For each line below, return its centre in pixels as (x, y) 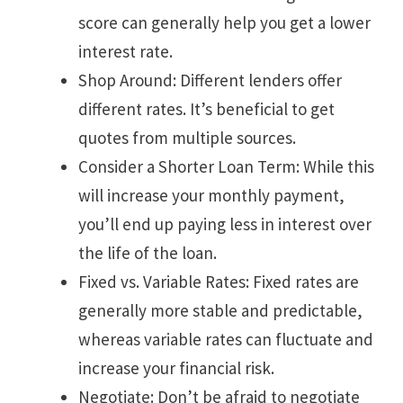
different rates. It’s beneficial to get (206, 109)
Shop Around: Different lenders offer (210, 81)
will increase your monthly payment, (211, 196)
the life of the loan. (148, 253)
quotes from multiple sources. (187, 138)
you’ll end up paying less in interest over (225, 224)
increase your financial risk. (176, 368)
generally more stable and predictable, (220, 311)
